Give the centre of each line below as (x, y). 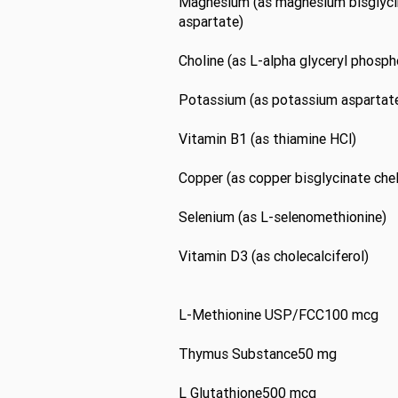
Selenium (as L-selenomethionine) (283, 217)
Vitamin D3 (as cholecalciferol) (274, 256)
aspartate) (211, 21)
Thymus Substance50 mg (258, 354)
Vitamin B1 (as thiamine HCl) (267, 139)
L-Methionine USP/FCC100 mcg (279, 314)
